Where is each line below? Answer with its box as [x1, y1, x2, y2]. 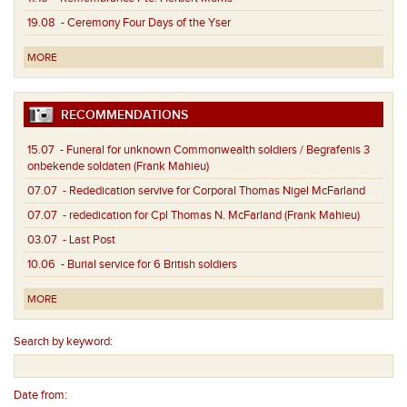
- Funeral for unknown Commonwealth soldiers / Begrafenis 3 [55, 143, 370, 158]
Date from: [14, 388, 67, 403]
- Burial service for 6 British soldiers [55, 257, 237, 273]
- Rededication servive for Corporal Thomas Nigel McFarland [57, 184, 365, 199]
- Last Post [57, 233, 115, 248]
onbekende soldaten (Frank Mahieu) [27, 159, 209, 174]
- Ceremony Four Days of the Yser [55, 15, 231, 31]
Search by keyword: [14, 334, 113, 350]
